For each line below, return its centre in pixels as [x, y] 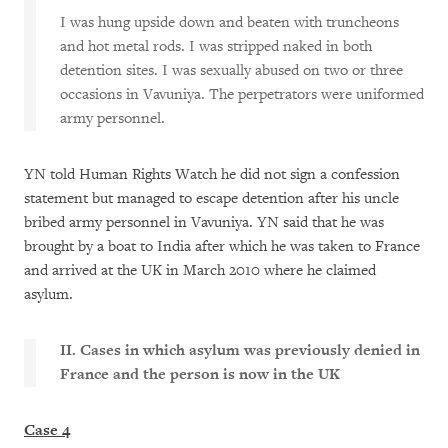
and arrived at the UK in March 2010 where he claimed [200, 270]
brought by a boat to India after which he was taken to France [222, 246]
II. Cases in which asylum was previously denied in [240, 350]
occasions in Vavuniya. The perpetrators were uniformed [242, 94]
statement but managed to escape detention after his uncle [211, 198]
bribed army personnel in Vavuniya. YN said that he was [204, 222]
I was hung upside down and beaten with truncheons [229, 22]
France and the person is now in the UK [200, 374]
